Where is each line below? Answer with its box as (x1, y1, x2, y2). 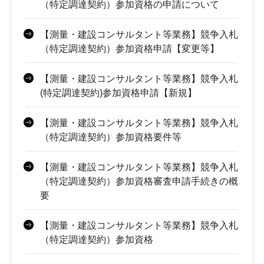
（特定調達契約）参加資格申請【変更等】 (40, 43, 219, 54)
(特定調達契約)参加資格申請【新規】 (40, 87, 197, 98)
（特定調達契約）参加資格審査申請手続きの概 (40, 176, 238, 186)
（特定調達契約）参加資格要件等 (40, 131, 181, 142)
